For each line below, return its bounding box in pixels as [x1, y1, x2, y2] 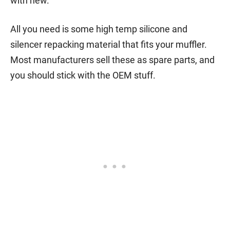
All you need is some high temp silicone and [10, 23, 187, 34]
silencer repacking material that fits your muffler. [10, 39, 207, 50]
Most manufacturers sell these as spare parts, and [10, 54, 215, 65]
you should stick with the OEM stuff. [10, 69, 156, 81]
